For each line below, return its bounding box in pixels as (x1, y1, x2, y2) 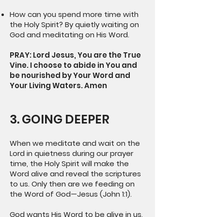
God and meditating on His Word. (10, 30, 129, 40)
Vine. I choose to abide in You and (10, 60, 137, 70)
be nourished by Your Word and (10, 70, 130, 80)
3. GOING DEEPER (10, 111, 109, 128)
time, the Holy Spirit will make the (10, 158, 129, 169)
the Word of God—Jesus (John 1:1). (10, 189, 132, 199)
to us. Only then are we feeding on (10, 179, 135, 189)
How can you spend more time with (10, 9, 139, 19)
